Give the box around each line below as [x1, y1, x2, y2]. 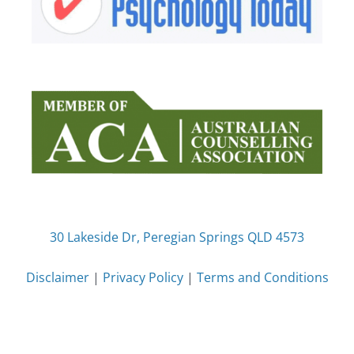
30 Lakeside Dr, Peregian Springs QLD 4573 [50, 227, 304, 246]
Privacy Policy [102, 267, 183, 286]
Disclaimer [25, 267, 89, 286]
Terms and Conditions [196, 267, 329, 286]
